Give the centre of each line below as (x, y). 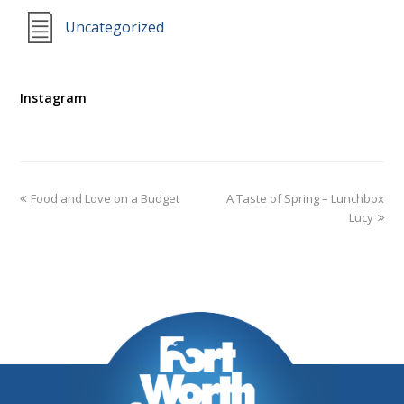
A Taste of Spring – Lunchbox (305, 198)
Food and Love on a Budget (106, 198)
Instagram (54, 97)
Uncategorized (115, 27)
